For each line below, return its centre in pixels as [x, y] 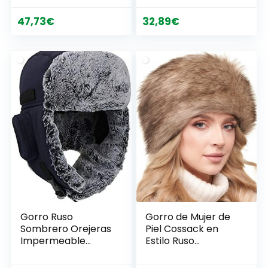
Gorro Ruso [47, 217]
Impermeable [53, 240]
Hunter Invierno [57, 252]
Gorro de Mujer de [188, 217]
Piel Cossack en [182, 229]
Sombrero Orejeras [66, 229]
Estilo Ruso [170, 240]
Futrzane [167, 252]
